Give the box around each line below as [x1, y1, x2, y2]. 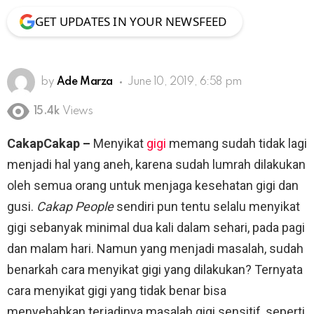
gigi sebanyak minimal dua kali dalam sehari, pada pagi [7, 220, 305, 235]
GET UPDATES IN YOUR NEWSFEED [35, 13, 227, 29]
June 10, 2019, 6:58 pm [128, 76, 242, 88]
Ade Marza [56, 76, 113, 88]
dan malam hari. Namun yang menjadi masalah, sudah [7, 241, 303, 257]
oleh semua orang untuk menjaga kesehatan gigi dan [7, 178, 299, 193]
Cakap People [36, 199, 114, 214]
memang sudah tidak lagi [166, 136, 307, 151]
